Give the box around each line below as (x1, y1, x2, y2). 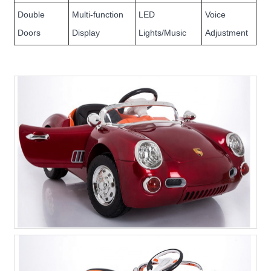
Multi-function (72, 9, 124, 19)
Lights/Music (139, 27, 187, 38)
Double (18, 9, 45, 19)
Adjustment (205, 27, 249, 38)
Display (72, 27, 100, 38)
